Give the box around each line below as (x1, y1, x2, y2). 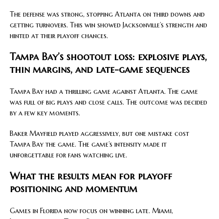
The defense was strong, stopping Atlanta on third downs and (10, 10, 205, 19)
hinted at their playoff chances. (10, 31, 108, 41)
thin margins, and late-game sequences (10, 64, 190, 76)
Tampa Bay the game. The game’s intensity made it (10, 140, 167, 149)
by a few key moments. (10, 109, 80, 118)
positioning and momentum (10, 183, 137, 196)
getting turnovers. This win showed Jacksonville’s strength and (10, 21, 207, 30)
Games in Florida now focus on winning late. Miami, (10, 206, 173, 216)
